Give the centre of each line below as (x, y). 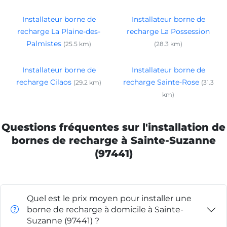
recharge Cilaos (44, 82)
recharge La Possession (168, 31)
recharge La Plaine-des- (59, 31)
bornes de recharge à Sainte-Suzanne (113, 140)
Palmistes (44, 43)
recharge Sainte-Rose (161, 82)
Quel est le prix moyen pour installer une (109, 198)
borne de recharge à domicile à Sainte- (105, 209)
